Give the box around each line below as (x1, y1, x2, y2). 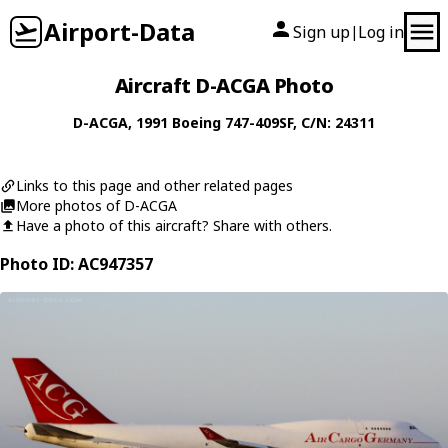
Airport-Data (44, 15, 195, 48)
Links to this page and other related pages (16, 176, 293, 195)
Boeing (172, 113, 221, 132)
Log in (358, 21, 404, 43)
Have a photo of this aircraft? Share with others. (16, 216, 332, 235)
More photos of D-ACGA (16, 196, 177, 215)
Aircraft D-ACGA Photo (114, 72, 334, 99)
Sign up (293, 21, 350, 43)
